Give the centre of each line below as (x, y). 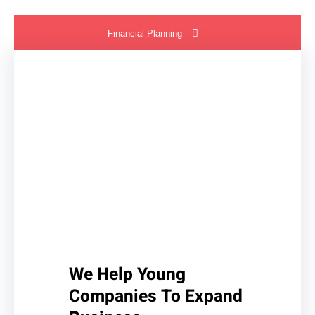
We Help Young (128, 274)
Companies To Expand (156, 296)
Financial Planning (144, 33)
